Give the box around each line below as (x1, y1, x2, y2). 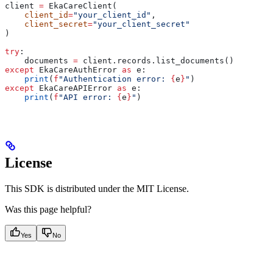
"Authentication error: (58, 74, 171, 83)
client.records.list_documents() (78, 55, 234, 65)
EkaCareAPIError (34, 83, 117, 93)
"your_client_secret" (93, 19, 190, 29)
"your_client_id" (73, 10, 151, 19)
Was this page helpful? (5, 204, 91, 214)
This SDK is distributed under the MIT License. (5, 183, 189, 194)
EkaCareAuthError (34, 65, 122, 74)
